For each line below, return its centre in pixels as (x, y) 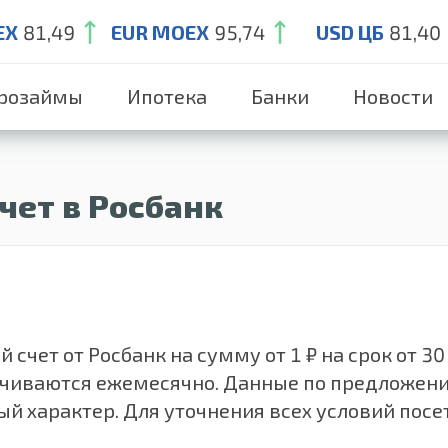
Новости (393, 96)
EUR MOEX (160, 32)
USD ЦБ (350, 32)
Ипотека (167, 96)
